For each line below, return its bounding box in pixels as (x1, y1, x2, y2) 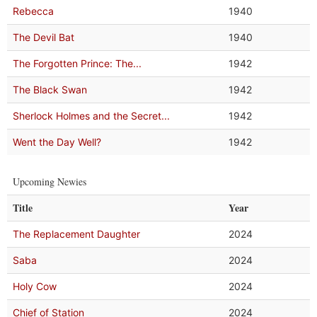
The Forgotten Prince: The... (13, 57, 142, 69)
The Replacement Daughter (13, 228, 140, 240)
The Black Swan (13, 83, 87, 96)
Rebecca (13, 5, 54, 17)
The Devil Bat (13, 31, 74, 43)
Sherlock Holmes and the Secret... (13, 110, 170, 122)
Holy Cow (13, 280, 57, 292)
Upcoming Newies (13, 175, 86, 188)
